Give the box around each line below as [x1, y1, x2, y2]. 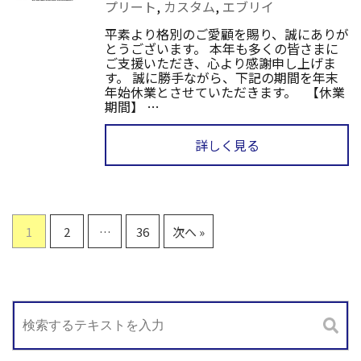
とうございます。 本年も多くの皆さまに [105, 38, 338, 58]
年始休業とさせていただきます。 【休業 [105, 81, 345, 102]
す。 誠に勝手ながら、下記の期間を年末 [105, 67, 338, 87]
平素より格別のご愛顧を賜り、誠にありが [105, 23, 349, 44]
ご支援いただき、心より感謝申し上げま [105, 52, 336, 73]
